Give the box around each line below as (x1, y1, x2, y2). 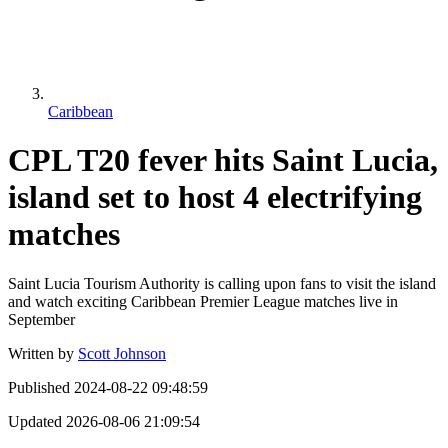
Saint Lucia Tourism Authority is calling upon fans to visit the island (8, 274, 436, 292)
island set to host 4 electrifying (8, 179, 422, 216)
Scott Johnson (78, 344, 166, 362)
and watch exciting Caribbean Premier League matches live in (8, 292, 398, 310)
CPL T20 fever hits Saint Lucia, (8, 142, 438, 179)
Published (8, 378, 70, 396)
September (8, 310, 75, 328)
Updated (8, 412, 62, 430)
